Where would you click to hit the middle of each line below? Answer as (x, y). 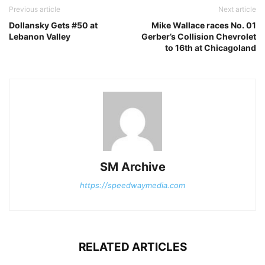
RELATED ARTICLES (132, 247)
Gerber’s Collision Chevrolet (199, 36)
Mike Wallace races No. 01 (204, 25)
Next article (237, 9)
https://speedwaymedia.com (132, 185)
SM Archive (132, 167)
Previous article (35, 9)
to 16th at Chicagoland (211, 47)
